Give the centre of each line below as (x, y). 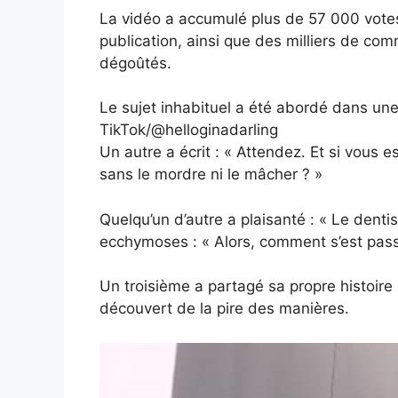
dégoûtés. (135, 63)
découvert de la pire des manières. (224, 309)
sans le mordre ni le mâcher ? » (211, 175)
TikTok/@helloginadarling (189, 130)
